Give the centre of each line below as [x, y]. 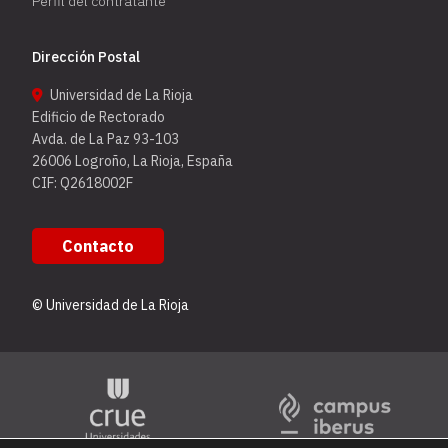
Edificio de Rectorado [99, 116]
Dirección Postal [86, 56]
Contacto [98, 246]
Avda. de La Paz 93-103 [106, 138]
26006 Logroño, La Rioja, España [133, 160]
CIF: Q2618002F [83, 182]
